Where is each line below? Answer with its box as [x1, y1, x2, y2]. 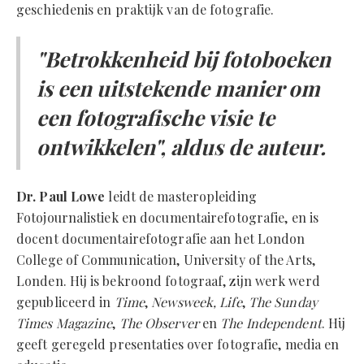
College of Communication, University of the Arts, [16, 251, 315, 269]
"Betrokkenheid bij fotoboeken [37, 45, 331, 74]
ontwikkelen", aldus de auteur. [37, 132, 326, 162]
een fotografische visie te [37, 103, 275, 132]
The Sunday [245, 293, 318, 311]
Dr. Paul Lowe [16, 188, 106, 206]
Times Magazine [16, 314, 113, 332]
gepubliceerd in [16, 293, 115, 311]
